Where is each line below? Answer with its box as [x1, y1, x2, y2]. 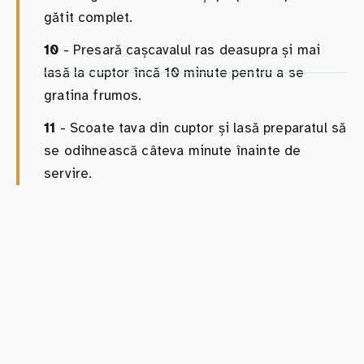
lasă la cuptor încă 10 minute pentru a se [44, 63, 304, 81]
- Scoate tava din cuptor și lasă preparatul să [55, 119, 347, 136]
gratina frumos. [44, 86, 142, 104]
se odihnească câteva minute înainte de [44, 141, 301, 159]
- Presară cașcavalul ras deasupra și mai [58, 41, 321, 58]
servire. [44, 164, 93, 182]
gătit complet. [44, 8, 133, 26]
